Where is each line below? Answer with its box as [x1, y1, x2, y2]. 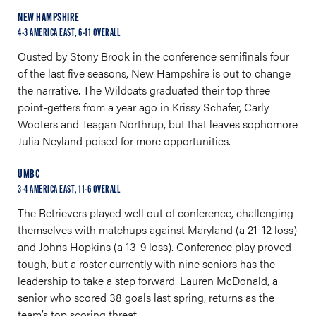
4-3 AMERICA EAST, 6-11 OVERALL [18, 28, 120, 39]
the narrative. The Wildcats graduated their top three [18, 82, 270, 98]
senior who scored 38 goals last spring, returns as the [18, 289, 274, 305]
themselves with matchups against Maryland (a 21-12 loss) [18, 221, 297, 238]
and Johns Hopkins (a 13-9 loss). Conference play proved [18, 238, 291, 255]
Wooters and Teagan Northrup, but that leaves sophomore [18, 116, 298, 132]
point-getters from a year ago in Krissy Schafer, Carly [18, 99, 269, 115]
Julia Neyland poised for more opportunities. [18, 133, 231, 149]
